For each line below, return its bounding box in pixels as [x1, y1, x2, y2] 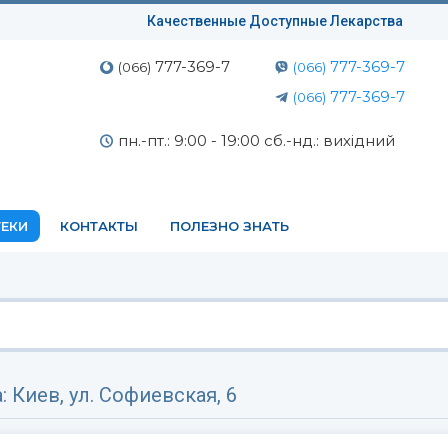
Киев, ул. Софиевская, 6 [11, 383, 237, 407]
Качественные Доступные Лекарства [147, 13, 404, 29]
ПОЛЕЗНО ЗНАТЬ [170, 218, 289, 234]
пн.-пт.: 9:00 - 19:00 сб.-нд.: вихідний [118, 131, 396, 150]
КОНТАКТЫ [60, 218, 138, 234]
